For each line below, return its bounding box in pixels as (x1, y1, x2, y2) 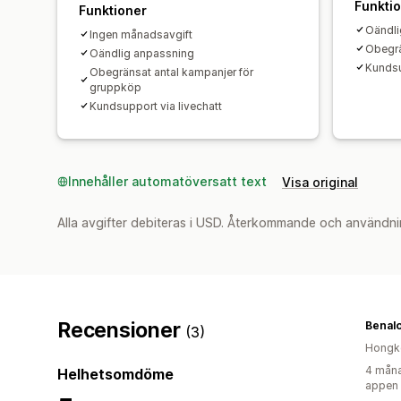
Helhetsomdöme (57, 364, 174, 383)
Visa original (282, 174, 358, 190)
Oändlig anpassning (90, 46, 194, 60)
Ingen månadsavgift (90, 27, 192, 41)
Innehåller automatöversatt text (68, 173, 267, 189)
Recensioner (57, 317, 186, 343)
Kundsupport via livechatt (90, 98, 222, 113)
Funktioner (79, 2, 147, 18)
